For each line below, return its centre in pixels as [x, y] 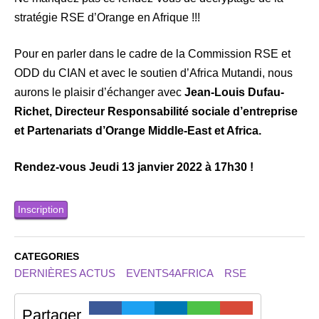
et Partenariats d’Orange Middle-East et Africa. [138, 130]
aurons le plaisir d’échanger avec [99, 92]
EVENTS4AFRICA [169, 273]
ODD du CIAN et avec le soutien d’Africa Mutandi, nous [153, 73]
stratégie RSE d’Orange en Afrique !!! [107, 17]
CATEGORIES [47, 256]
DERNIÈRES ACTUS [65, 273]
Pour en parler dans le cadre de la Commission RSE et [152, 53]
